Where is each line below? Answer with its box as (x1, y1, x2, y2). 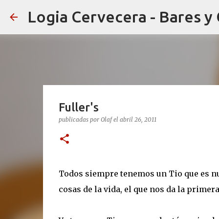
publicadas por (58, 116, 101, 123)
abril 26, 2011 (119, 116, 156, 123)
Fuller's (58, 101, 99, 114)
